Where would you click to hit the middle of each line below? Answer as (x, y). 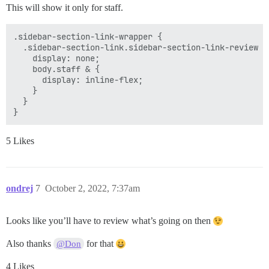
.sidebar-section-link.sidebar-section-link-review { (141, 47)
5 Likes (20, 141)
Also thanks (30, 243)
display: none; (56, 58)
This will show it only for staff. (65, 7)
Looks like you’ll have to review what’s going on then (110, 220)
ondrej (20, 188)
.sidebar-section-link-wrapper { (88, 36)
